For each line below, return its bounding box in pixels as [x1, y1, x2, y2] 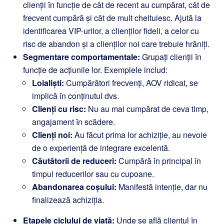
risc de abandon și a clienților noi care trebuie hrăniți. [23, 38, 209, 49]
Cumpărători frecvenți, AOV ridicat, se [64, 77, 198, 88]
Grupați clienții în [140, 51, 201, 62]
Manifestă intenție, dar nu [116, 181, 207, 192]
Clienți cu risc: [32, 103, 86, 114]
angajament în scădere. [32, 116, 115, 127]
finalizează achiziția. [32, 194, 104, 205]
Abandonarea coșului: [32, 181, 116, 192]
